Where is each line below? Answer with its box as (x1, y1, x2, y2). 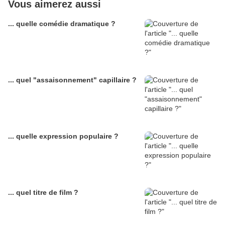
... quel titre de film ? (8, 188, 78, 197)
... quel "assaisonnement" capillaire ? (8, 76, 137, 84)
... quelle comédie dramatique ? (8, 20, 116, 28)
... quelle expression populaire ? (8, 132, 119, 141)
